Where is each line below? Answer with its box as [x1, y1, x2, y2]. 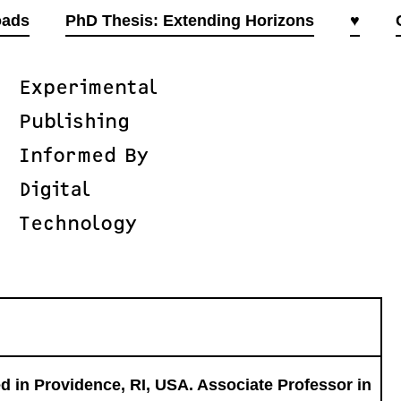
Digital [18, 176, 90, 200]
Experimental [18, 74, 158, 98]
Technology [18, 210, 137, 234]
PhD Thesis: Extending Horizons [64, 12, 314, 30]
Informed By [18, 142, 149, 166]
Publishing [18, 108, 130, 132]
